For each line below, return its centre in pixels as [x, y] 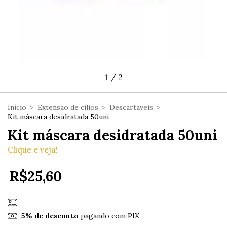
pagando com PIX [109, 216]
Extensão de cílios [68, 108]
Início [17, 108]
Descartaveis [131, 108]
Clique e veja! [33, 150]
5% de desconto [50, 216]
